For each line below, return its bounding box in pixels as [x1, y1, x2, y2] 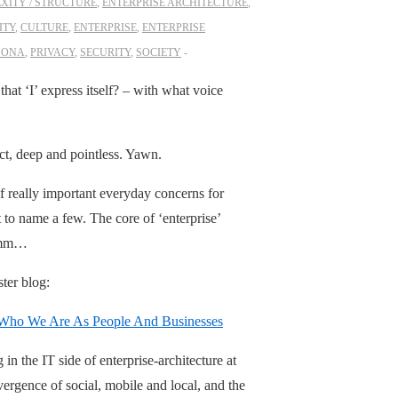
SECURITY [80, 45, 131, 59]
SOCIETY [136, 45, 181, 59]
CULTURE [20, 20, 68, 34]
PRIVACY [30, 45, 75, 59]
